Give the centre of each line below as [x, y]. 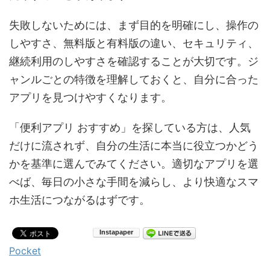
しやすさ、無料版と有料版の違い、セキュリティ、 [134, 43]
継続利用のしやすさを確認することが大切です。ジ [134, 61]
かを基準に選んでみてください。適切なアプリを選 [134, 164]
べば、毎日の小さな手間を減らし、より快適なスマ [134, 182]
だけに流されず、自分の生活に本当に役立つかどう [134, 146]
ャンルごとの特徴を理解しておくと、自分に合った [134, 79]
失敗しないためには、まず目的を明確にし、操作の [134, 25]
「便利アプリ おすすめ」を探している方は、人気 [130, 127]
